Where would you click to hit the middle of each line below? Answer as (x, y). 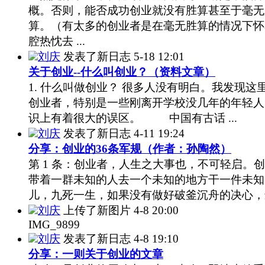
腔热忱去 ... (57, 41)
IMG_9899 (54, 224)
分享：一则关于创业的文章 (96, 254)
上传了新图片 (97, 210)
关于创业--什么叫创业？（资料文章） (122, 72)
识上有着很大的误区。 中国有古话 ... (133, 118)
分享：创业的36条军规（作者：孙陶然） (130, 148)
